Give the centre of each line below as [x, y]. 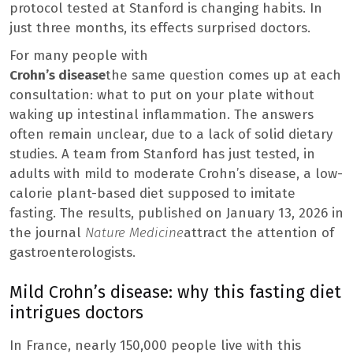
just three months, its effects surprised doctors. [160, 28]
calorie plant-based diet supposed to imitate [152, 193]
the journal [47, 232]
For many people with [79, 55]
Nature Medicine [134, 232]
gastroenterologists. [72, 252]
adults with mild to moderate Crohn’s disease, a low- [176, 173]
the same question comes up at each [223, 75]
